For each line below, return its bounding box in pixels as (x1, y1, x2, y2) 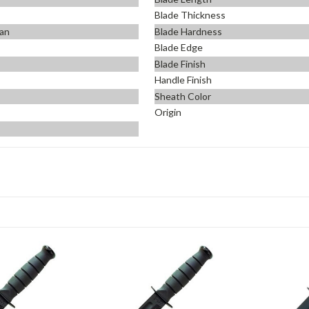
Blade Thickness (154, 9, 226, 21)
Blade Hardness (154, 25, 222, 37)
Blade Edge (154, 41, 203, 54)
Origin (154, 106, 181, 119)
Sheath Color (154, 90, 211, 102)
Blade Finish (154, 57, 206, 70)
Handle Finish (154, 74, 212, 86)
